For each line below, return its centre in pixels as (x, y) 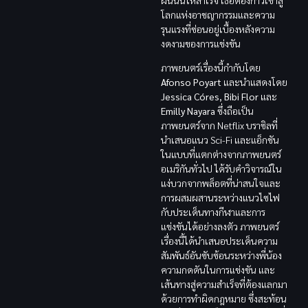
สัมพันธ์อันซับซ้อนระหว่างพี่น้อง (221, 255)
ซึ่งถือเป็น (234, 111)
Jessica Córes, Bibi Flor (210, 97)
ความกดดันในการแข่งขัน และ (218, 270)
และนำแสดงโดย (254, 82)
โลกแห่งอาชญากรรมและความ (218, 14)
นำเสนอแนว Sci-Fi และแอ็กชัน (220, 140)
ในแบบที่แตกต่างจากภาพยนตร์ (221, 154)
